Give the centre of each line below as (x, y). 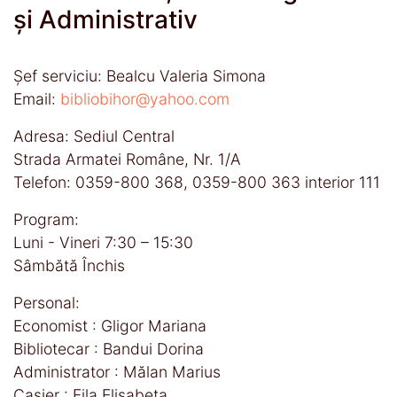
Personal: (47, 302)
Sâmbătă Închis (69, 265)
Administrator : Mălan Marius (117, 371)
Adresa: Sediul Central (94, 136)
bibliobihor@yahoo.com (145, 98)
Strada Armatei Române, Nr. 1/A (127, 159)
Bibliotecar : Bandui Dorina (109, 348)
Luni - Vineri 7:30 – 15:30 (103, 242)
